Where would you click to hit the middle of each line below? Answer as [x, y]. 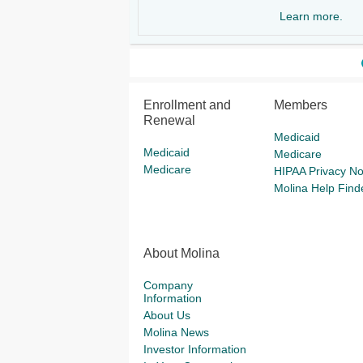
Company [168, 285]
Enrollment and [187, 105]
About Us [167, 315]
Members [300, 105]
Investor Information [195, 349]
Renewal [169, 120]
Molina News [176, 332]
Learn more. [311, 16]
